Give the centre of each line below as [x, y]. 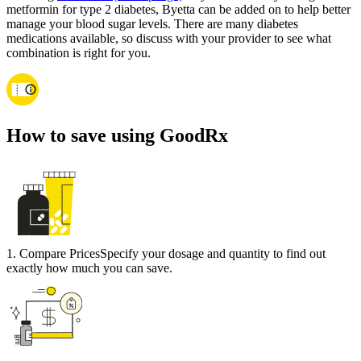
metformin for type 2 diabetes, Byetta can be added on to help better [178, 10]
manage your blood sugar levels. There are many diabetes [152, 24]
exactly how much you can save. [89, 268]
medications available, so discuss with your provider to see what [169, 39]
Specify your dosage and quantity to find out [213, 254]
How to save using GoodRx [117, 136]
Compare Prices [60, 254]
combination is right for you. [79, 53]
